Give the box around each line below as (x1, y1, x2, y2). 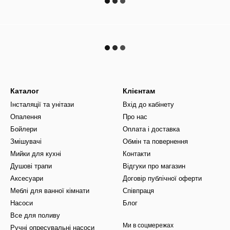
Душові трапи (10, 162, 52, 170)
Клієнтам (123, 87, 155, 95)
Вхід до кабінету (123, 101, 174, 108)
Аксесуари (10, 175, 43, 182)
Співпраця (123, 187, 154, 195)
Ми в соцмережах (123, 222, 174, 229)
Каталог (10, 87, 39, 95)
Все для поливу (10, 212, 60, 219)
